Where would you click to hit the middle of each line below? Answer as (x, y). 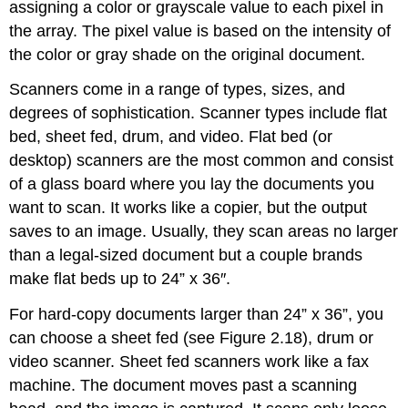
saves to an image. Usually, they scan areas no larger (204, 232)
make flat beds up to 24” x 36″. (120, 279)
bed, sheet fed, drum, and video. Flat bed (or (171, 137)
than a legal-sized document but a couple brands (186, 255)
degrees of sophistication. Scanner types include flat (199, 113)
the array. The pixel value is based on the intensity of (200, 31)
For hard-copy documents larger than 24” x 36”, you (197, 315)
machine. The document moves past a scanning (184, 386)
